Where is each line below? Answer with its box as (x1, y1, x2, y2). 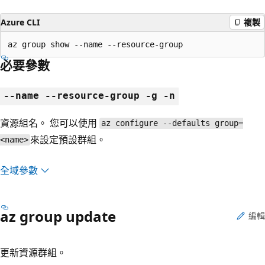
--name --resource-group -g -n (4, 89, 175, 101)
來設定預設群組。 (30, 132, 106, 146)
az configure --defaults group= (101, 118, 243, 128)
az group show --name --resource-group (8, 39, 183, 49)
